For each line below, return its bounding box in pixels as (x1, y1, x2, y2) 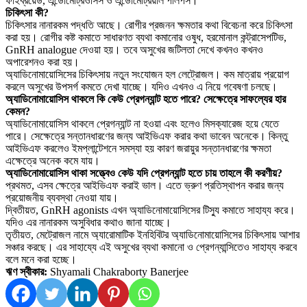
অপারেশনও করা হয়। (5, 56, 79, 69)
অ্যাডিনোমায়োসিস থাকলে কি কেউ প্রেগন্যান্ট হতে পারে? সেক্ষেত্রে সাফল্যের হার (5, 93, 286, 106)
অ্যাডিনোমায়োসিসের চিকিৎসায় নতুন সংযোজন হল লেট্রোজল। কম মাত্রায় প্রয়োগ (5, 69, 289, 81)
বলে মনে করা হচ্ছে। (5, 254, 77, 266)
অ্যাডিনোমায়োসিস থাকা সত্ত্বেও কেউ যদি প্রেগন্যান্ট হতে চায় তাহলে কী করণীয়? (5, 167, 282, 180)
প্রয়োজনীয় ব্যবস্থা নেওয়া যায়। (5, 192, 119, 204)
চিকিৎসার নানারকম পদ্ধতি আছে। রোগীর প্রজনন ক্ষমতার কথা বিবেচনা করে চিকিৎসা (5, 19, 293, 32)
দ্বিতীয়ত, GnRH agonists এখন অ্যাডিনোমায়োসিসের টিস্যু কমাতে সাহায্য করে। (5, 204, 295, 217)
